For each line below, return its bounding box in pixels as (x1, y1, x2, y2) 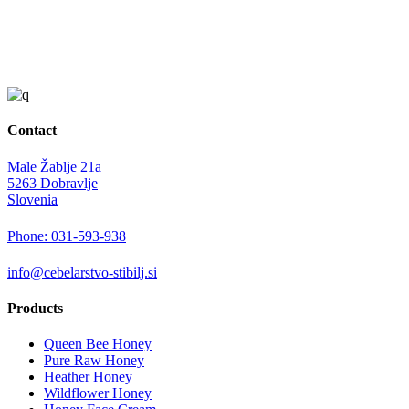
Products (7, 299, 63, 316)
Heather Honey (44, 369, 132, 385)
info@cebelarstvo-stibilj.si (7, 264, 157, 280)
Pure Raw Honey (44, 352, 144, 369)
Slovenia (7, 191, 58, 207)
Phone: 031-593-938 (7, 227, 126, 244)
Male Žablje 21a (7, 158, 101, 174)
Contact (7, 122, 57, 139)
